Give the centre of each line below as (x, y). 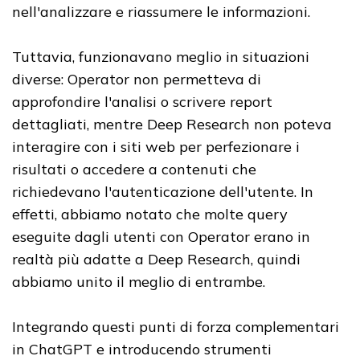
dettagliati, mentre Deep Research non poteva (172, 124)
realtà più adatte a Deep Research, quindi (156, 259)
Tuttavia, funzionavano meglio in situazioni (161, 56)
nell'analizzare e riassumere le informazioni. (163, 11)
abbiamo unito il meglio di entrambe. (139, 281)
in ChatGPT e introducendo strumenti (142, 349)
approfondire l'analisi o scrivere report (142, 101)
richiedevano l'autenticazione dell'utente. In (163, 191)
